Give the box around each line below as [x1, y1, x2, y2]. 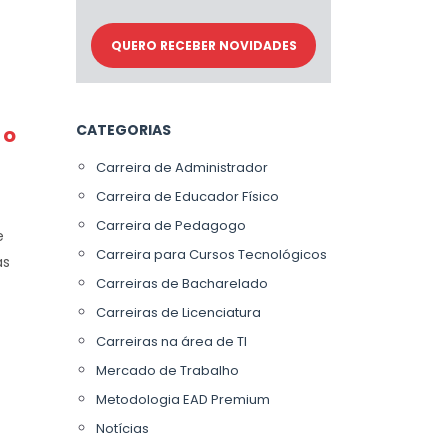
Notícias [96, 419, 149, 438]
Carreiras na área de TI [96, 332, 247, 351]
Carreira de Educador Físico [96, 187, 279, 206]
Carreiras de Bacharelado [96, 274, 268, 293]
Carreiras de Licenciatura [96, 303, 261, 322]
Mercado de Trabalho [96, 361, 239, 380]
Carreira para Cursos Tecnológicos [96, 245, 327, 264]
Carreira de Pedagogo [96, 216, 246, 235]
